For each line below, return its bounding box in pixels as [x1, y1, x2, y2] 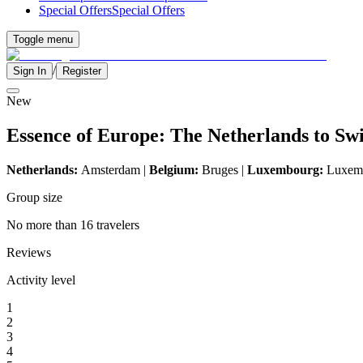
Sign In [13, 65, 46, 77]
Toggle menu [13, 33, 73, 45]
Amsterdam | [81, 162, 149, 177]
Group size [6, 190, 62, 204]
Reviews [6, 245, 51, 259]
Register [62, 65, 101, 77]
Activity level [6, 272, 75, 287]
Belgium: [149, 162, 199, 177]
